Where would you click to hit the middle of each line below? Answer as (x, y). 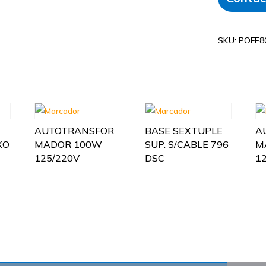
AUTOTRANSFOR (75, 130)
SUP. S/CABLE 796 (187, 144)
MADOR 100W (69, 144)
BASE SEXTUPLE (184, 130)
